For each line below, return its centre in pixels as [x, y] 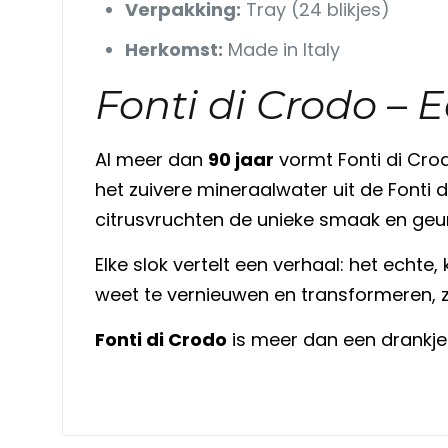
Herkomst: [173, 49]
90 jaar [240, 159]
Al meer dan [151, 159]
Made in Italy [281, 49]
